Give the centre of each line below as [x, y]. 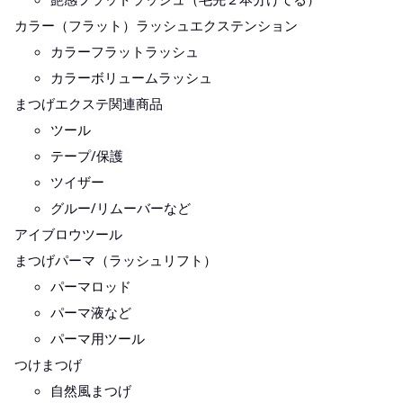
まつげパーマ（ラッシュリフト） [116, 260]
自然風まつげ [91, 390]
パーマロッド [91, 286]
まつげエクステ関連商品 [89, 103]
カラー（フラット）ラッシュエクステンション [156, 25]
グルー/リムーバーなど [121, 207]
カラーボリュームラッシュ [131, 77]
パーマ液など [91, 312]
